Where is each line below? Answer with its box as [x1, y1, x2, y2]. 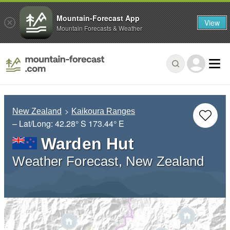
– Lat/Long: [12, 118, 55, 130]
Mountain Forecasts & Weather [56, 23, 142, 32]
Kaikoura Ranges [71, 107, 136, 116]
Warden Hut [41, 135, 135, 154]
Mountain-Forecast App [56, 12, 140, 23]
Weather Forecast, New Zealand [12, 154, 204, 169]
